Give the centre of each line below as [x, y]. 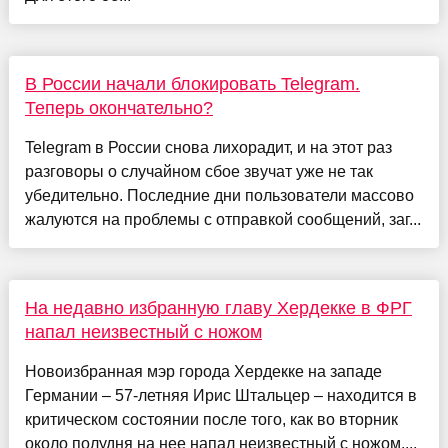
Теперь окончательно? [118, 108]
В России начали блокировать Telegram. [192, 84]
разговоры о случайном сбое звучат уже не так [198, 172]
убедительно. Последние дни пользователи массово [219, 196]
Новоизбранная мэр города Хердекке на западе [203, 372]
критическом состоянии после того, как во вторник [211, 420]
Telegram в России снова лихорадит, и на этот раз [208, 148]
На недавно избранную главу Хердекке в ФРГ [218, 308]
